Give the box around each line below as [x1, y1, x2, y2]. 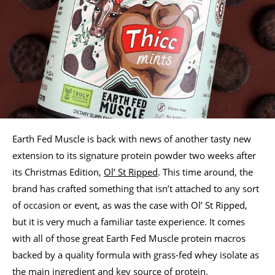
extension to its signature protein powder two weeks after [12, 149, 256, 161]
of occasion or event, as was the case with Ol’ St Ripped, [12, 198, 247, 211]
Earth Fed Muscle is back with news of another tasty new [12, 132, 251, 145]
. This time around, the [158, 165, 253, 178]
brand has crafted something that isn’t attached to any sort [12, 182, 259, 195]
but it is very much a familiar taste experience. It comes [12, 215, 245, 228]
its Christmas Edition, [12, 165, 104, 178]
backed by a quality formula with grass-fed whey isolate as [12, 248, 259, 261]
